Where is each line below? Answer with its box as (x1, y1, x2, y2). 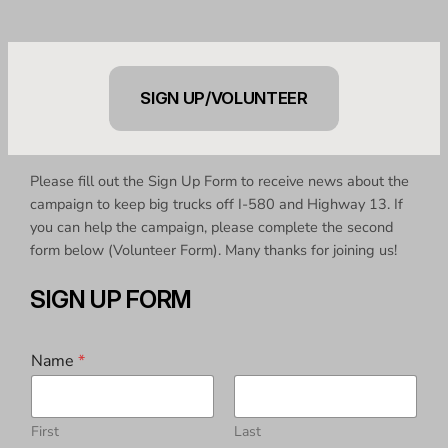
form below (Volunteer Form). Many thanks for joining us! (30, 240, 398, 261)
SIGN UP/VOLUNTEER (140, 88, 308, 109)
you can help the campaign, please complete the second (30, 217, 394, 238)
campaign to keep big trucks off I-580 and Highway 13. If (30, 194, 404, 215)
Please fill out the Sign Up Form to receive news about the (30, 171, 410, 192)
